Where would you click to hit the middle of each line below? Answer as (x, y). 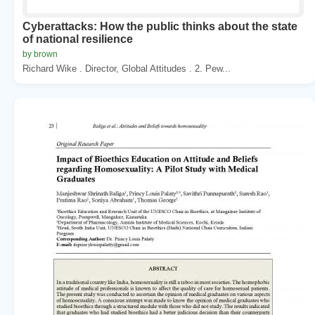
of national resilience (78, 39)
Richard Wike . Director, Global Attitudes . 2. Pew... (127, 68)
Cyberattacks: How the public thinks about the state (160, 26)
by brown (40, 54)
